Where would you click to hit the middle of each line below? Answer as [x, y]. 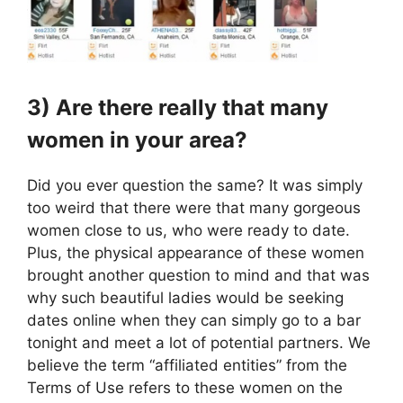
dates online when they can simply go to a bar [194, 321]
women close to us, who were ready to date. [188, 231]
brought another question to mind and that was [198, 276]
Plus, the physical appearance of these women [196, 253]
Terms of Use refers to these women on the [185, 388]
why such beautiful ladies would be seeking [185, 298]
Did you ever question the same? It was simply [195, 186]
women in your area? [137, 140]
